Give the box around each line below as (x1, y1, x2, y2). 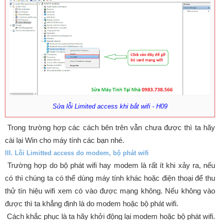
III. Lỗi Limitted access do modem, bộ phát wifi (5, 149, 149, 157)
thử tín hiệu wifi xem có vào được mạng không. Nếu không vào (5, 186, 215, 195)
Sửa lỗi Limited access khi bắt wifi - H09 (53, 103, 167, 110)
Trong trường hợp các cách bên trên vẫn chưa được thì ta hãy (5, 123, 215, 132)
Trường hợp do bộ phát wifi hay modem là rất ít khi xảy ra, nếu (5, 161, 215, 169)
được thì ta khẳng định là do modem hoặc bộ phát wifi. (5, 199, 178, 208)
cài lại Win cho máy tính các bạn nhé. (5, 136, 124, 144)
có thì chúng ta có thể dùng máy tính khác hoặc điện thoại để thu (5, 173, 215, 182)
